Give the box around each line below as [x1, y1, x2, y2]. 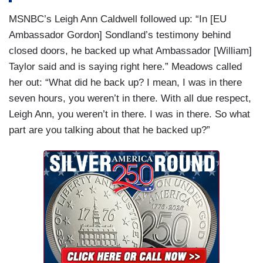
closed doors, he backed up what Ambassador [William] [9, 45, 252, 57]
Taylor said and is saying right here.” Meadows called [9, 61, 242, 73]
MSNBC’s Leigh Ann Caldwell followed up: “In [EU [9, 14, 227, 25]
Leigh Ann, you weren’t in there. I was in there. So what [9, 109, 250, 120]
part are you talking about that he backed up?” [9, 124, 210, 136]
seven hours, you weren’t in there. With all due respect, [9, 93, 251, 104]
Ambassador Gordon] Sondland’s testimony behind [9, 29, 231, 41]
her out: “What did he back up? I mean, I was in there [9, 77, 242, 89]
